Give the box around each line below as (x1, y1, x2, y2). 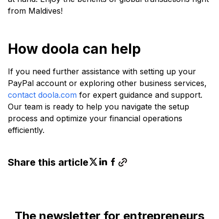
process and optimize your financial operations (8, 113, 182, 123)
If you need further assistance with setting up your (8, 66, 196, 76)
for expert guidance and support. (77, 90, 202, 100)
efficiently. (8, 125, 44, 135)
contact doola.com (8, 90, 77, 100)
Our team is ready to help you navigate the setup (8, 102, 189, 111)
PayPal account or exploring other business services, (8, 78, 207, 88)
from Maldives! (8, 6, 63, 16)
